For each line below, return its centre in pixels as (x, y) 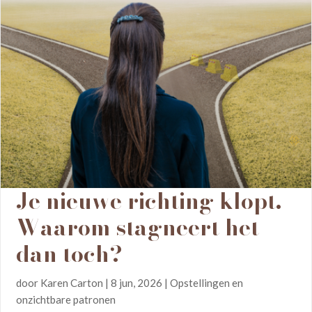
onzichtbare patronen (66, 299)
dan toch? (70, 254)
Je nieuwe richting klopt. (149, 201)
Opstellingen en (207, 283)
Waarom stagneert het (138, 227)
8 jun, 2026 (137, 283)
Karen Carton (72, 283)
